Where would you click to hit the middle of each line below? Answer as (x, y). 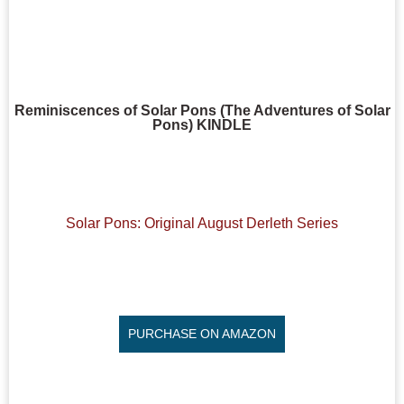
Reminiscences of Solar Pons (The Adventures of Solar (202, 110)
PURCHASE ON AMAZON (202, 334)
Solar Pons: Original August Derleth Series (202, 224)
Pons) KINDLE (202, 124)
